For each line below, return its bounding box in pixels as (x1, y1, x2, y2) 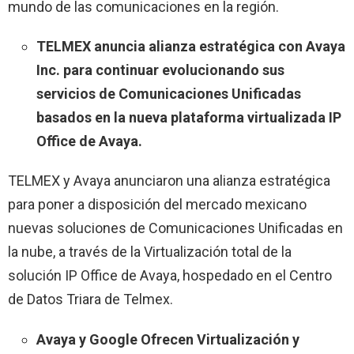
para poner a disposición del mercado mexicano (8, 195, 307, 213)
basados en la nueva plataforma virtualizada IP (36, 108, 341, 126)
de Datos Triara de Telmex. (8, 290, 173, 307)
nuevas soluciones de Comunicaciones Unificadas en (8, 219, 343, 236)
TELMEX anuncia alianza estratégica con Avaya (36, 37, 345, 55)
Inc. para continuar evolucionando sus (36, 61, 284, 78)
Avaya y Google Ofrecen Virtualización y (36, 330, 299, 348)
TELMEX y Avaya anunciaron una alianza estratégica (8, 171, 330, 189)
